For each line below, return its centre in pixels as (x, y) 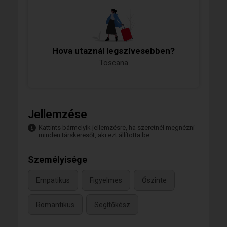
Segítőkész (112, 205)
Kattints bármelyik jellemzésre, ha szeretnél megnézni (117, 127)
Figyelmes (106, 181)
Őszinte (154, 181)
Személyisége (58, 159)
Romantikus (55, 205)
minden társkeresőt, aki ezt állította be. (95, 135)
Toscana (113, 63)
